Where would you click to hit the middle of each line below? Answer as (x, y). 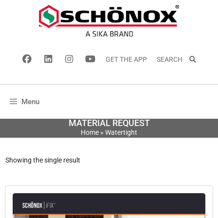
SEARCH (172, 59)
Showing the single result (43, 160)
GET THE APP (126, 59)
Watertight (121, 132)
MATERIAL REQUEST (109, 123)
